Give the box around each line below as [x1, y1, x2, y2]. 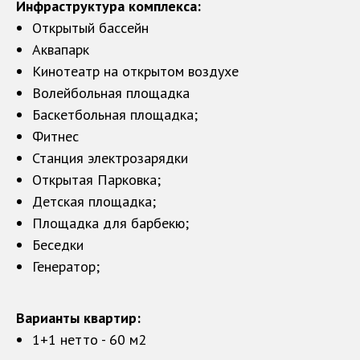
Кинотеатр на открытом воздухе [32, 62, 239, 81]
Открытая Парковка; [32, 170, 161, 190]
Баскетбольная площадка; [32, 105, 198, 125]
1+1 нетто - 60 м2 [32, 330, 146, 350]
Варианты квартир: [16, 309, 141, 328]
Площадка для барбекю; [32, 214, 189, 233]
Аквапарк [32, 40, 89, 59]
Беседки [32, 235, 84, 255]
